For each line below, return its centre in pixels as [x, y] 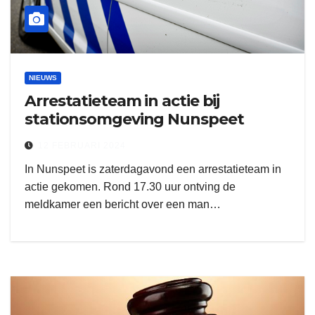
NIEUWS [43, 78]
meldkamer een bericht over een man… [123, 204]
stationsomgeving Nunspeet [134, 119]
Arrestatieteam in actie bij [122, 101]
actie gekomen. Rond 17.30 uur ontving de [130, 187]
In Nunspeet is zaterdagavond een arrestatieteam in [153, 169]
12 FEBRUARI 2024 [82, 146]
